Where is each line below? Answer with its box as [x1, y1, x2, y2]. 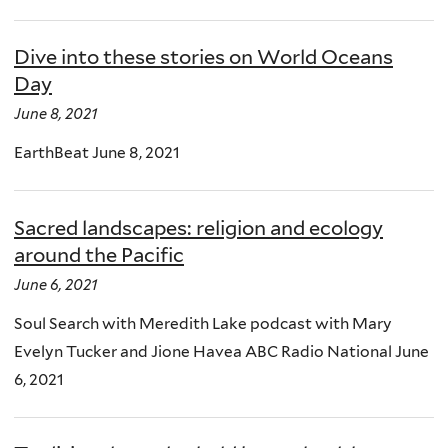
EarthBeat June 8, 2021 [14, 143, 180, 163]
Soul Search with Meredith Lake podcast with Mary [14, 313, 392, 333]
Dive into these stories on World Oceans [14, 45, 393, 70]
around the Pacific [14, 242, 184, 267]
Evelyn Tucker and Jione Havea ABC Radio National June [14, 341, 429, 361]
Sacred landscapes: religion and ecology [14, 215, 383, 240]
